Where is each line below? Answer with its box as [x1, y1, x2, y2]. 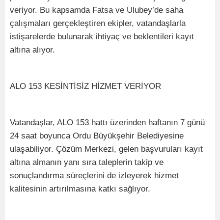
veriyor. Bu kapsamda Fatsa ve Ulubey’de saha [10, 5, 183, 15]
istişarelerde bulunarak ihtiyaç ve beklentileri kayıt [10, 31, 194, 41]
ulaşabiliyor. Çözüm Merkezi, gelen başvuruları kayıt [10, 144, 203, 154]
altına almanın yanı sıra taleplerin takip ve [10, 157, 164, 167]
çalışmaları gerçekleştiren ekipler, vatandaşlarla [10, 18, 186, 28]
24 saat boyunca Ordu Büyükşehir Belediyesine [10, 131, 184, 140]
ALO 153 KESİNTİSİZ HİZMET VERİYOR [10, 81, 161, 91]
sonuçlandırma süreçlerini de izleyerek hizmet [10, 170, 179, 180]
